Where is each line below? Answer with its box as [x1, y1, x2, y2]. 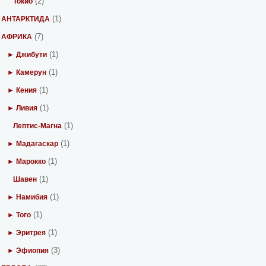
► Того [7, 211, 31, 219]
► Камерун [7, 68, 47, 77]
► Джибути [7, 50, 47, 59]
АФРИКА [1, 33, 33, 41]
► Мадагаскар [7, 140, 59, 148]
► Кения [7, 86, 37, 94]
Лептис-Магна [13, 122, 62, 130]
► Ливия [7, 104, 38, 112]
